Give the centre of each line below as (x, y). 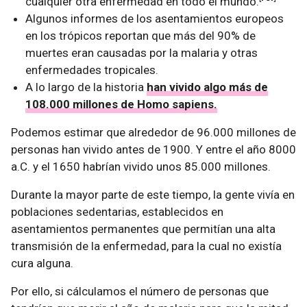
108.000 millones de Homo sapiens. (122, 104)
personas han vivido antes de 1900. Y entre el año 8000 (153, 149)
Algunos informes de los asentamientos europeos (155, 18)
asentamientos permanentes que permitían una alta (143, 229)
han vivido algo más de (208, 87)
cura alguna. (42, 263)
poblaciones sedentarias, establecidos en (117, 211)
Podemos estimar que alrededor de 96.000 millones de (153, 132)
